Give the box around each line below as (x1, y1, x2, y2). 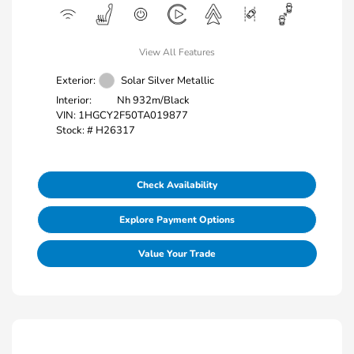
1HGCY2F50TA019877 (78, 108, 188, 123)
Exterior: (56, 73, 96, 88)
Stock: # (56, 123, 93, 138)
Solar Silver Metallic (121, 73, 214, 88)
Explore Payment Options (119, 213, 235, 227)
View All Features (139, 46, 215, 59)
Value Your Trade (138, 247, 216, 261)
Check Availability (137, 179, 217, 192)
